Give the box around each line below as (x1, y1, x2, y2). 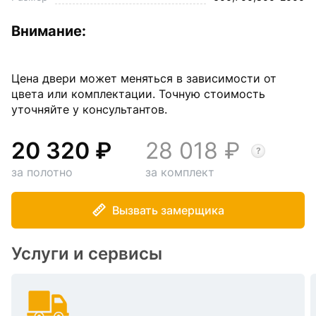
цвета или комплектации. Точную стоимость (11, 87, 265, 101)
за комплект (145, 165, 214, 179)
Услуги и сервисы (11, 243, 162, 264)
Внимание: (11, 23, 86, 39)
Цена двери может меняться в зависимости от (11, 71, 276, 85)
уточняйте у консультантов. (11, 102, 171, 116)
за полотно (11, 165, 73, 179)
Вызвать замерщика (112, 203, 224, 217)
